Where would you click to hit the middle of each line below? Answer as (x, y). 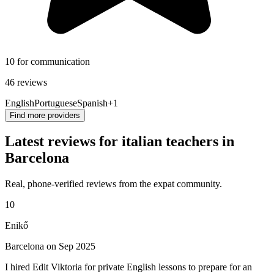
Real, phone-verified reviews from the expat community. (113, 184)
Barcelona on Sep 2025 (50, 246)
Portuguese (56, 103)
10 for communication (47, 61)
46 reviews (26, 82)
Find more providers (45, 115)
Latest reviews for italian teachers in (120, 142)
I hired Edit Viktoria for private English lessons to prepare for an (128, 267)
